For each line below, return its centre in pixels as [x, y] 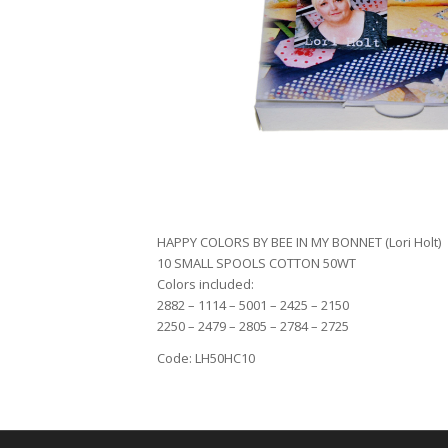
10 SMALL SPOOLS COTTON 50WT [256, 263]
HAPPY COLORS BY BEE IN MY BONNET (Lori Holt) [299, 242]
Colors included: [205, 284]
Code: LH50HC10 [206, 358]
